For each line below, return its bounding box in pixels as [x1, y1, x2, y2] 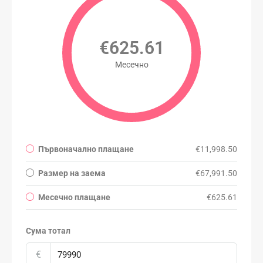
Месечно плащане [38, 192, 110, 202]
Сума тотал [26, 225, 70, 235]
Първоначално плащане [38, 144, 134, 154]
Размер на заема [38, 168, 106, 178]
